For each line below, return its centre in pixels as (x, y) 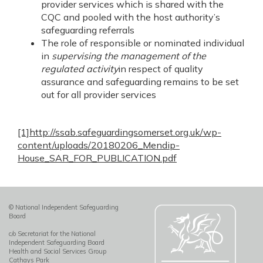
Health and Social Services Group (58, 251)
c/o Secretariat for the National (52, 234)
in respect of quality (161, 69)
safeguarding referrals (88, 30)
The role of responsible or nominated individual (143, 43)
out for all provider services (99, 95)
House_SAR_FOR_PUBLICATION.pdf (97, 158)
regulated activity (80, 69)
